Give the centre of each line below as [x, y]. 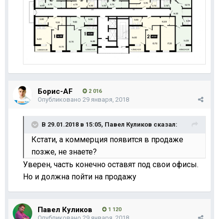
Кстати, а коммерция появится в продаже [107, 139]
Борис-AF [55, 91]
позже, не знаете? [64, 152]
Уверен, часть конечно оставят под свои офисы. [111, 164]
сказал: [165, 124]
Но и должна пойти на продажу [80, 176]
